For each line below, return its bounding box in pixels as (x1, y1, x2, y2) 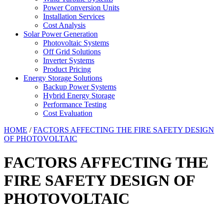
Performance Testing (43, 100, 107, 109)
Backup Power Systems (43, 83, 116, 91)
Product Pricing (43, 65, 91, 73)
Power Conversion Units (43, 3, 119, 12)
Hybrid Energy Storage (43, 91, 115, 100)
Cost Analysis (43, 21, 86, 29)
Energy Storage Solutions (23, 74, 102, 82)
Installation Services (43, 12, 105, 21)
